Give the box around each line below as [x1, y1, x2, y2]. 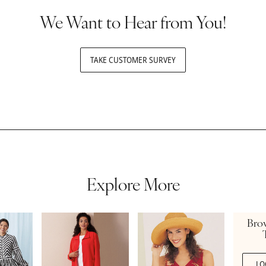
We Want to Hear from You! [40, 15, 226, 33]
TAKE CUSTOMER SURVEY [90, 53, 176, 66]
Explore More [86, 178, 180, 195]
